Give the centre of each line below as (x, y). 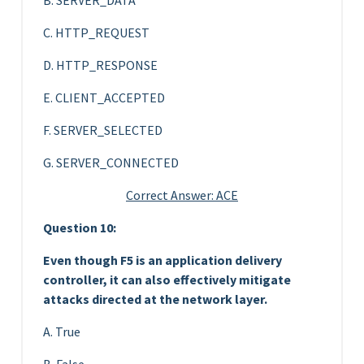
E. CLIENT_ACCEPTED (104, 97)
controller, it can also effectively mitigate (167, 279)
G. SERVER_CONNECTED (111, 162)
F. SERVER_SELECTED (103, 130)
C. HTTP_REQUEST (96, 32)
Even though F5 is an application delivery (162, 260)
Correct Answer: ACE (182, 195)
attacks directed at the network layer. (155, 299)
